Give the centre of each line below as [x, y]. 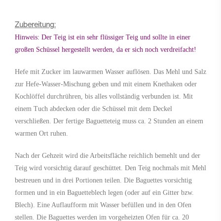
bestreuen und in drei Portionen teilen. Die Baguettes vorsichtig [103, 180]
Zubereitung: [35, 24]
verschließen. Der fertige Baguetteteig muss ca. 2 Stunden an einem [109, 121]
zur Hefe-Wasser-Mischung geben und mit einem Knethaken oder [106, 84]
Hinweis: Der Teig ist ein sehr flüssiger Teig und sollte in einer [103, 37]
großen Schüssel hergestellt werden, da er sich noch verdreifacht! [106, 49]
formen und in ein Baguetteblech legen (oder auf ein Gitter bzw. [104, 192]
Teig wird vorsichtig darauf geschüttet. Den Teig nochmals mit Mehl [110, 168]
